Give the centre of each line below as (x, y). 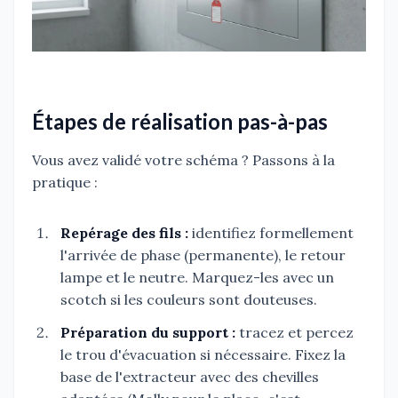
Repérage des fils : (124, 232)
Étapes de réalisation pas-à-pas (180, 121)
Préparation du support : (148, 332)
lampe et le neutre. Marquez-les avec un (197, 277)
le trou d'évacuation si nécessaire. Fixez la (203, 354)
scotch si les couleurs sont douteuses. (189, 299)
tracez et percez (295, 332)
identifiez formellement (271, 232)
